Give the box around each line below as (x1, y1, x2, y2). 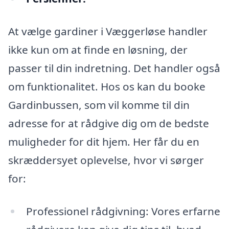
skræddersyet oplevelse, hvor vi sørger (8, 153, 204, 168)
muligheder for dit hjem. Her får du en (8, 134, 199, 149)
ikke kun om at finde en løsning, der (8, 42, 188, 57)
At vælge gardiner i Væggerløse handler (8, 24, 208, 39)
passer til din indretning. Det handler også (8, 61, 220, 76)
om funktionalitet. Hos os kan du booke (8, 79, 205, 94)
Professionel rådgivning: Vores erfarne (26, 203, 220, 218)
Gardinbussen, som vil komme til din (8, 98, 190, 112)
